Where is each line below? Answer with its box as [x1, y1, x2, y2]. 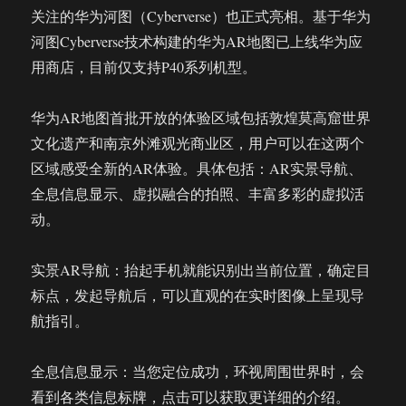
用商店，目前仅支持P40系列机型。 [31, 57, 257, 76]
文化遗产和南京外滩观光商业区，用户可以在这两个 [31, 133, 365, 152]
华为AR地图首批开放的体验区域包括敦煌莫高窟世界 [31, 108, 372, 127]
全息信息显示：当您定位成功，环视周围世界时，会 [31, 362, 365, 381]
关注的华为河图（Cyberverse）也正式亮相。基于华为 [31, 6, 372, 25]
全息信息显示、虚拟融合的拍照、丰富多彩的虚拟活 [31, 184, 365, 203]
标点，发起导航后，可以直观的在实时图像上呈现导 [31, 285, 365, 304]
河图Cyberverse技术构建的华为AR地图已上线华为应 [31, 32, 363, 51]
